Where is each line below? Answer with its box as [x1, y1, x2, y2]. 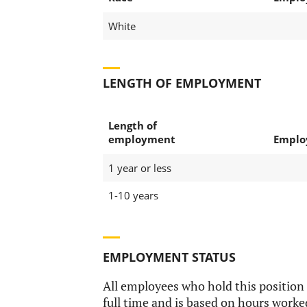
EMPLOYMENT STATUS [102, 249, 236, 266]
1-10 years [108, 188, 158, 203]
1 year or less [108, 161, 171, 175]
